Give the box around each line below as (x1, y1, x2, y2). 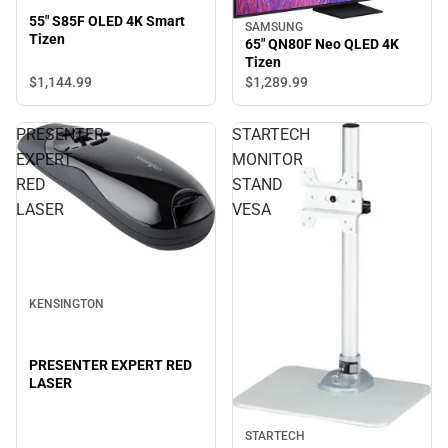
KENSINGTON (29, 296, 104, 311)
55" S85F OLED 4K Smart (29, 13, 185, 30)
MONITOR (232, 150, 303, 170)
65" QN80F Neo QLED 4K (245, 36, 399, 53)
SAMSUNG (245, 20, 303, 35)
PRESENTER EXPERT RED (29, 356, 192, 373)
